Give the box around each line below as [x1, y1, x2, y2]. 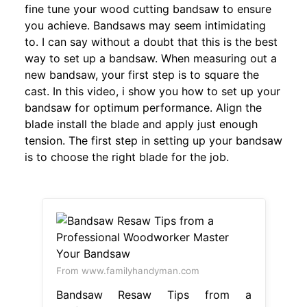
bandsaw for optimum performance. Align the [25, 100, 262, 114]
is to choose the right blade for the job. [25, 149, 229, 164]
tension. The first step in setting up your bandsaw [25, 133, 282, 147]
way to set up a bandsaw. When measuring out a [25, 51, 277, 65]
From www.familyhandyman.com [56, 265, 199, 276]
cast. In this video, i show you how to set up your [25, 84, 280, 98]
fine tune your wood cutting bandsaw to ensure [25, 1, 271, 16]
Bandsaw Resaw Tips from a [56, 287, 251, 302]
